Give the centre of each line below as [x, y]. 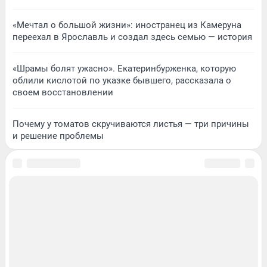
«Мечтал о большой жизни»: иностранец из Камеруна [127, 25]
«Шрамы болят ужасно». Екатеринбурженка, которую [124, 68]
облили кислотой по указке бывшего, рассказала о [122, 80]
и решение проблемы [58, 136]
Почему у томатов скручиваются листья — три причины [131, 124]
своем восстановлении [63, 92]
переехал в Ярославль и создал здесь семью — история [132, 37]
